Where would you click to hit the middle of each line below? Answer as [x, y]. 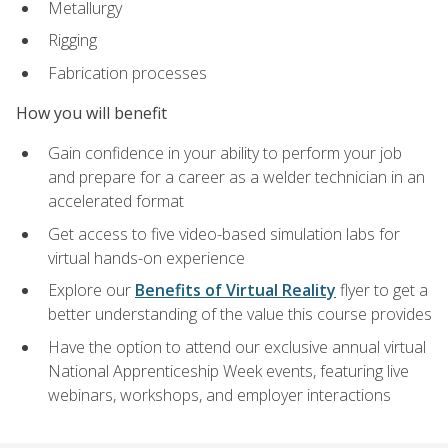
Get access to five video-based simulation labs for [224, 233]
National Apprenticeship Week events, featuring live [228, 371]
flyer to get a [382, 290]
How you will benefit [91, 113]
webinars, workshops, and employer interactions [219, 395]
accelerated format [116, 201]
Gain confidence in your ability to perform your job [225, 153]
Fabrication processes [127, 72]
